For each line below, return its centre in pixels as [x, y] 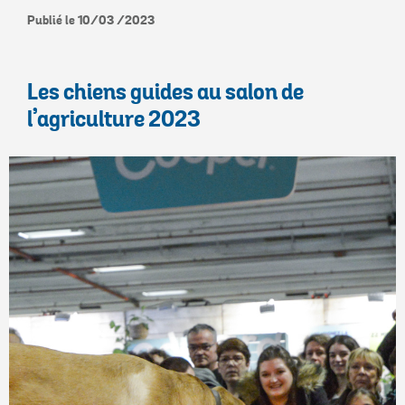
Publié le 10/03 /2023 [91, 20]
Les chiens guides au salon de [165, 93]
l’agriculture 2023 [114, 120]
